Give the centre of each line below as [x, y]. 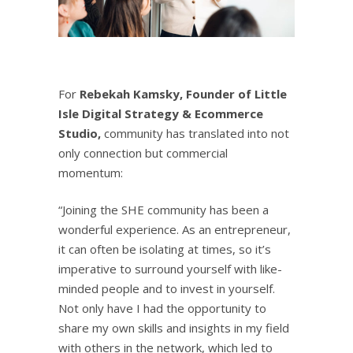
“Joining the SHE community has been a [163, 209]
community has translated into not [195, 133]
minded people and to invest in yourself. [167, 288]
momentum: [91, 172]
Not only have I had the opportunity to [162, 308]
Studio [78, 133]
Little [271, 93]
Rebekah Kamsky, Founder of [167, 93]
